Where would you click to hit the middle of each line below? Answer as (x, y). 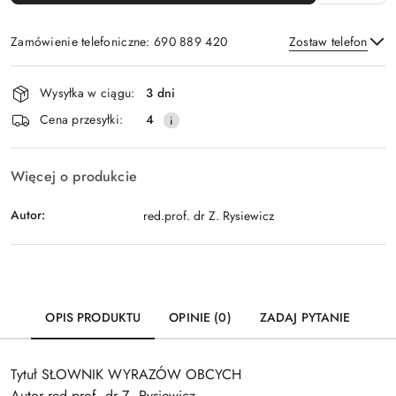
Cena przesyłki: (82, 120)
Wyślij (198, 120)
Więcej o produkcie (74, 176)
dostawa (47, 126)
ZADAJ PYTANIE (305, 317)
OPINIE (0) (200, 317)
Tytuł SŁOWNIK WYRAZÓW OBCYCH (126, 374)
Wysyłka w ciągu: (88, 93)
